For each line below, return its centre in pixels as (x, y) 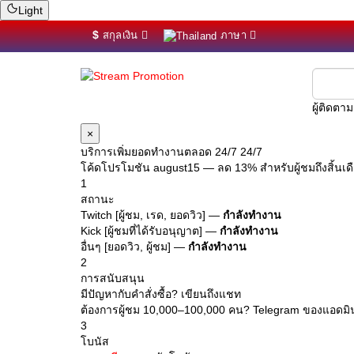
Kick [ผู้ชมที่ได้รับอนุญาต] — (150, 231)
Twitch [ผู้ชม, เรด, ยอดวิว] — (152, 215)
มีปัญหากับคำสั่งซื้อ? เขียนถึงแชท (161, 294)
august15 (177, 168)
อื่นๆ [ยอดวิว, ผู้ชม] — (134, 247)
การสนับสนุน (113, 278)
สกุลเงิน (120, 35)
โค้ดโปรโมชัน (117, 168)
